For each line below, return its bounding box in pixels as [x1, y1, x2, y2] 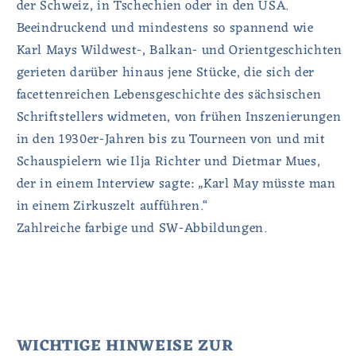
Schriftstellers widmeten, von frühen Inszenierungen [16, 106, 342, 130]
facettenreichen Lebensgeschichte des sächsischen [16, 83, 322, 107]
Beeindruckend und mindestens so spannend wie [16, 17, 314, 41]
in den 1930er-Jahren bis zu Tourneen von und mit [16, 128, 326, 152]
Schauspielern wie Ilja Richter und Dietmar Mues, [16, 150, 321, 174]
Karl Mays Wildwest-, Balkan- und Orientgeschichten [16, 39, 342, 63]
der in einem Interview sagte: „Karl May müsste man [16, 172, 336, 196]
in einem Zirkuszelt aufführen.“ [16, 195, 208, 219]
